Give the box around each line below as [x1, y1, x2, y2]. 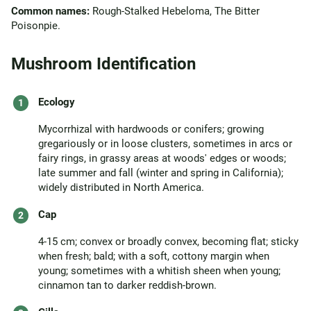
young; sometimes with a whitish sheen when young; [38, 264, 280, 277]
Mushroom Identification [11, 54, 196, 74]
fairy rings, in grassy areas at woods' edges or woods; [38, 152, 286, 165]
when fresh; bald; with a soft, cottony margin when [38, 250, 269, 262]
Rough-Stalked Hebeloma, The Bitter [90, 5, 260, 17]
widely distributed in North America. [38, 181, 204, 194]
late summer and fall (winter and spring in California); [38, 167, 283, 179]
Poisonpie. [11, 19, 60, 32]
